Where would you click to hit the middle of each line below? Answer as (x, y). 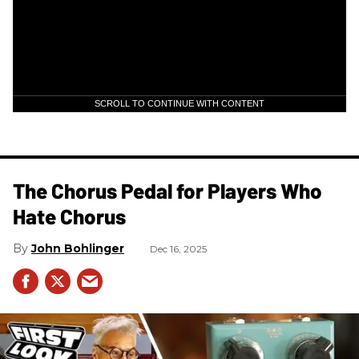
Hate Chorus (69, 216)
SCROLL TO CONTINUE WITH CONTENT (179, 103)
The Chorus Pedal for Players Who (167, 190)
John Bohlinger (78, 248)
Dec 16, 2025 (178, 248)
